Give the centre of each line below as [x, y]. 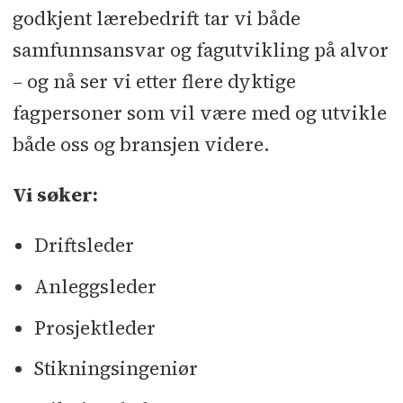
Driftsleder [84, 246]
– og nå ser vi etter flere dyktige [154, 82]
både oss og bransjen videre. [141, 145]
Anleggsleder [95, 287]
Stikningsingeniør [116, 369]
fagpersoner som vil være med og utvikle [199, 113]
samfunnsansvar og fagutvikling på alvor [200, 50]
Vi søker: [55, 195]
